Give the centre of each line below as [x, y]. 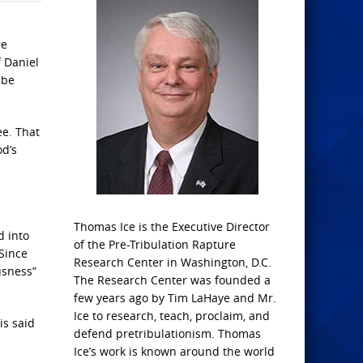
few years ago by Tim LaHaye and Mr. [175, 298]
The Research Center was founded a [172, 280]
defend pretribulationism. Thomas [167, 333]
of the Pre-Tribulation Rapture [155, 244]
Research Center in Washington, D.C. [173, 262]
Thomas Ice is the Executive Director [172, 226]
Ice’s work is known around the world [174, 351]
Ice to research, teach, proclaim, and [172, 316]
